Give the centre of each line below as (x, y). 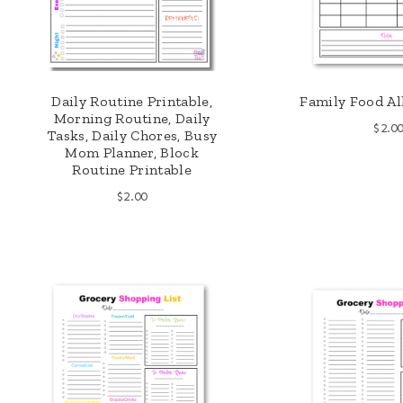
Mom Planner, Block (132, 153)
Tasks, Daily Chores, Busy (132, 136)
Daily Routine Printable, (132, 102)
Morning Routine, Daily (132, 119)
